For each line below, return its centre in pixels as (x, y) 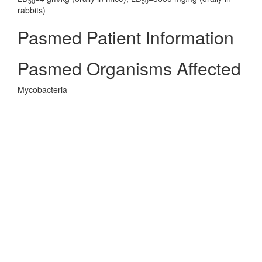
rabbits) (32, 10)
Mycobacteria (42, 89)
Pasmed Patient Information (126, 37)
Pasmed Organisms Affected (129, 68)
